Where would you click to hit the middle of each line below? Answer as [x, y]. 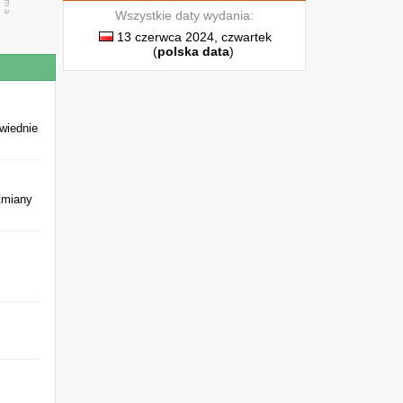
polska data [193, 51]
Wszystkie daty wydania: [184, 15]
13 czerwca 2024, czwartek [193, 37]
